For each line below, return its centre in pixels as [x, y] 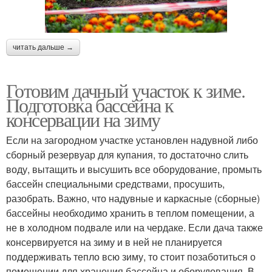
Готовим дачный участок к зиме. [125, 90]
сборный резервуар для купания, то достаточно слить [127, 155]
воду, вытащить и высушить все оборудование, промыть [134, 169]
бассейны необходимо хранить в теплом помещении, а [130, 213]
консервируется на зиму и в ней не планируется [114, 242]
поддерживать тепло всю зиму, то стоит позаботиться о [131, 257]
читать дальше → [43, 48]
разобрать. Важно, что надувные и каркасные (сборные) [133, 199]
